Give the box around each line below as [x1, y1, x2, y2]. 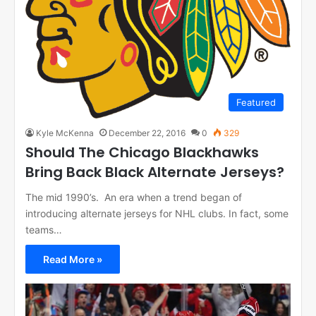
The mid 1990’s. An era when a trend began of [25, 190, 242, 203]
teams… [25, 223, 62, 236]
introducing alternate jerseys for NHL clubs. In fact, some [25, 207, 288, 219]
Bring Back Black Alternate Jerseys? [25, 162, 284, 182]
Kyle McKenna [36, 127, 94, 138]
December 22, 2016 [109, 127, 186, 138]
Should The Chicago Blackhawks [25, 142, 259, 162]
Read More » [43, 253, 102, 265]
